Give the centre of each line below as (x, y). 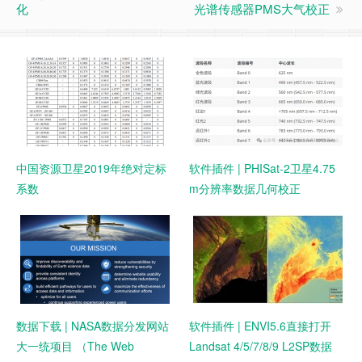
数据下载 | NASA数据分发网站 (93, 326)
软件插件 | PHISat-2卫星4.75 (262, 168)
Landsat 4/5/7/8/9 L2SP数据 (261, 346)
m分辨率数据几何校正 (245, 189)
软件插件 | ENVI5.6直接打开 (260, 326)
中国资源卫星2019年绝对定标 (91, 168)
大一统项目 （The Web (75, 346)
